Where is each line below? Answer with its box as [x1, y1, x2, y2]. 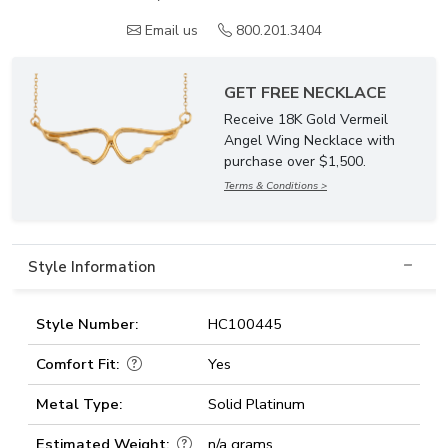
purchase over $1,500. [224, 152, 366, 171]
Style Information [28, 257, 156, 277]
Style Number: [36, 314, 138, 334]
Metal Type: [36, 394, 122, 414]
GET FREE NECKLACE [224, 82, 386, 104]
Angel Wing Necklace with [224, 131, 395, 150]
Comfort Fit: [36, 354, 123, 374]
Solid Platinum [208, 394, 305, 414]
